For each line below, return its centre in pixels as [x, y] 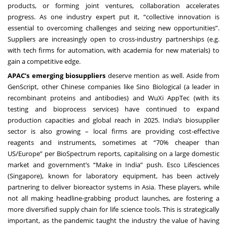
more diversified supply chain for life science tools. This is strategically [113, 209]
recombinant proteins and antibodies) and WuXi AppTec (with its [113, 98]
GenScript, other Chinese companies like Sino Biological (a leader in [113, 86]
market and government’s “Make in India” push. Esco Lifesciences [113, 164]
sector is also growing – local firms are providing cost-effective [113, 131]
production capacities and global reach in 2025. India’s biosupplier [113, 120]
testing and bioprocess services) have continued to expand [113, 109]
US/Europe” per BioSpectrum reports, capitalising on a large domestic [113, 153]
